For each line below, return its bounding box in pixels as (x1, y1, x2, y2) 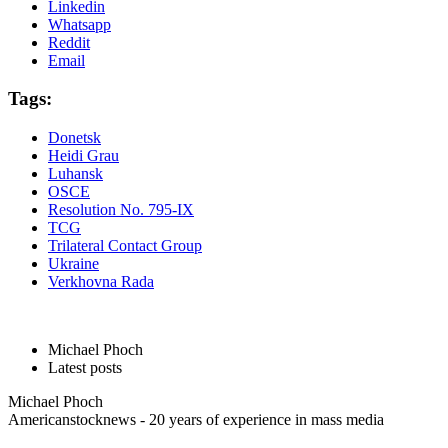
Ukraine (48, 255, 99, 272)
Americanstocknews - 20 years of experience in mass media (8, 411, 384, 428)
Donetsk (48, 129, 101, 146)
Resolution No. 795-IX (48, 201, 194, 218)
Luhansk (48, 165, 103, 182)
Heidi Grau (48, 147, 119, 164)
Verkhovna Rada (48, 273, 154, 290)
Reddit (48, 33, 90, 51)
